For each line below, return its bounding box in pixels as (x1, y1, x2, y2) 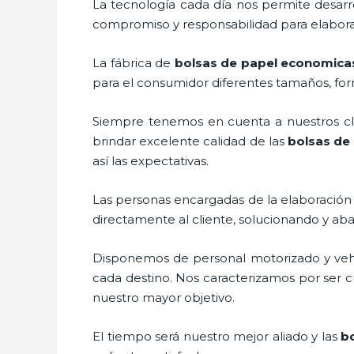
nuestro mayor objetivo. (92, 289, 247, 305)
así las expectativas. (92, 153, 209, 168)
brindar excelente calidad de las (92, 133, 288, 149)
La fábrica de (92, 55, 175, 70)
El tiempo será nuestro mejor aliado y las (92, 328, 341, 344)
